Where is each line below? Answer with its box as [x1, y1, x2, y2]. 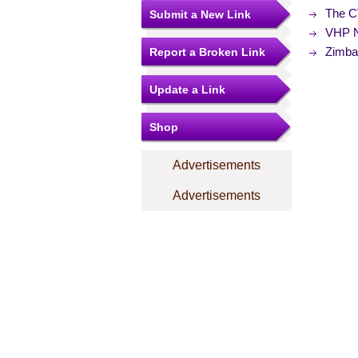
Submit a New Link [149, 8, 251, 21]
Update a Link [149, 83, 225, 96]
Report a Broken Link [149, 46, 265, 58]
